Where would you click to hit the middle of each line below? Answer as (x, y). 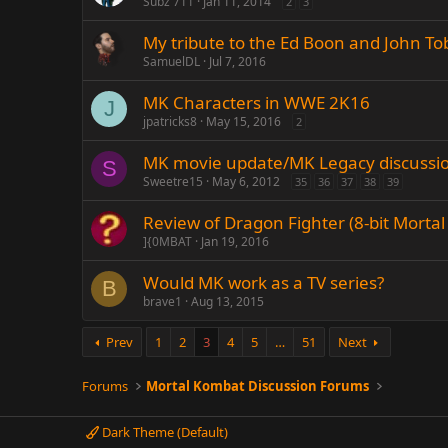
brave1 (162, 301)
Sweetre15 (173, 181)
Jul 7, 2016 (237, 61)
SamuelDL (171, 61)
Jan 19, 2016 (235, 241)
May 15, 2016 (243, 121)
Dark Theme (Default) (163, 432)
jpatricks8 (170, 121)
